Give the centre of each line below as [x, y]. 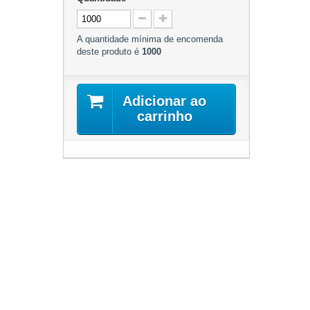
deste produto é [109, 52]
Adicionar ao [165, 101]
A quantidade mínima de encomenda [149, 39]
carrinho [164, 116]
